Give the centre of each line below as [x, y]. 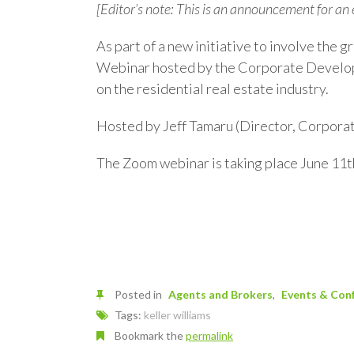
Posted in [138, 294]
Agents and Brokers [220, 294]
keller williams [177, 315]
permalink [209, 335]
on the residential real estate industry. [213, 88]
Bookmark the [149, 335]
